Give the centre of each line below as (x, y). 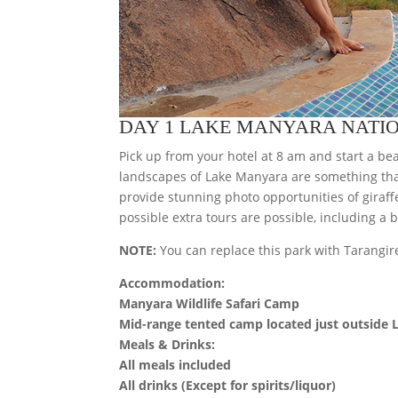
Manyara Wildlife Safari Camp (210, 303)
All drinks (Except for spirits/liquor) (228, 385)
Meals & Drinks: (167, 344)
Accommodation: (172, 283)
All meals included (175, 364)
